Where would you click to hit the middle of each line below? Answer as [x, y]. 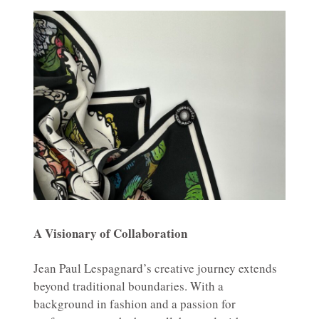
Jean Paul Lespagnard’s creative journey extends [155, 268]
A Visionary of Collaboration [110, 233]
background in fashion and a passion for [135, 303]
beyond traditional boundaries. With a [129, 286]
